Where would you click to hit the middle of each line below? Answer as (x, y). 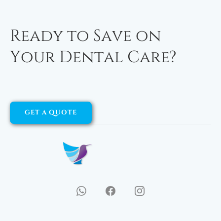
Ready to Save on (86, 36)
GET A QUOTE (51, 113)
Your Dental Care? (93, 57)
